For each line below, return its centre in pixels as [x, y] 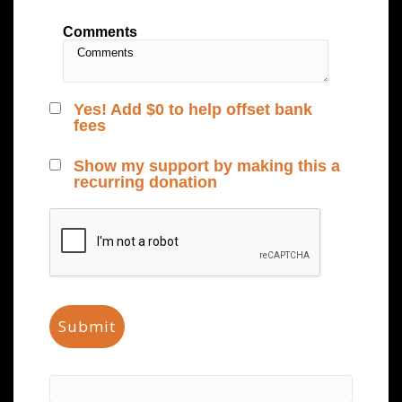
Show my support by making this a [207, 166]
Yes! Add [110, 110]
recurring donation [145, 183]
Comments [100, 31]
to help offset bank [238, 110]
